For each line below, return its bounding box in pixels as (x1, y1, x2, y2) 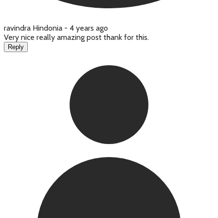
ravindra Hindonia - (4, 23, 70, 33)
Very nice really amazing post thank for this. (4, 33, 149, 42)
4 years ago (70, 23, 108, 33)
